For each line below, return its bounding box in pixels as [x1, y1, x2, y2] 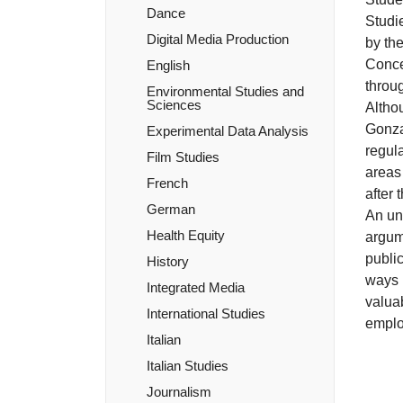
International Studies [147, 306, 265, 321]
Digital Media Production [147, 31, 289, 47]
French [147, 175, 188, 191]
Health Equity [147, 228, 225, 243]
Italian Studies [147, 358, 228, 373]
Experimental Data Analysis [147, 123, 309, 139]
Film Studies [147, 149, 219, 165]
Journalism [147, 384, 211, 399]
